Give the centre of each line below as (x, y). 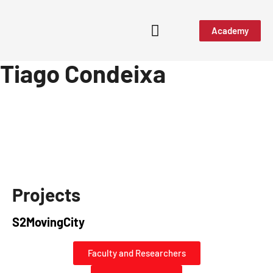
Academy (230, 30)
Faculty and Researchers (136, 253)
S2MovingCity (48, 222)
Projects (46, 194)
